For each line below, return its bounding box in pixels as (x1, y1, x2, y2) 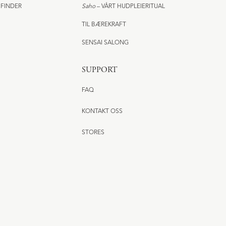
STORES (81, 129, 104, 136)
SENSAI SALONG (81, 40, 129, 46)
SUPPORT (81, 65, 118, 76)
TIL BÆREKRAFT (81, 22, 126, 28)
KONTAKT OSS (81, 108, 123, 115)
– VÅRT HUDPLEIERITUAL (95, 4, 165, 10)
